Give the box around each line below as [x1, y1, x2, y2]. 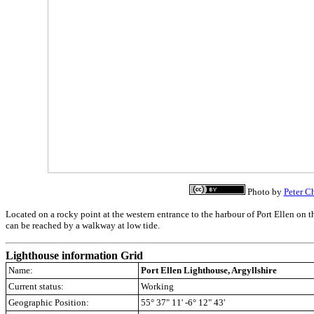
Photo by [245, 186, 284, 197]
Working [141, 281, 174, 292]
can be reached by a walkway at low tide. [6, 220, 160, 231]
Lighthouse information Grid [6, 250, 143, 261]
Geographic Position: [8, 297, 89, 308]
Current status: [8, 281, 64, 292]
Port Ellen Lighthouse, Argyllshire [141, 265, 277, 275]
